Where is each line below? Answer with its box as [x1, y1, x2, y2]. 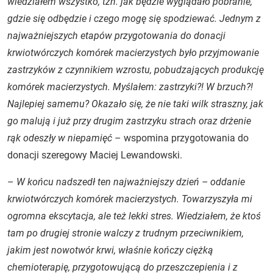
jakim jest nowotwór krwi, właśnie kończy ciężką [7, 244, 213, 256]
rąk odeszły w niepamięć [7, 132, 115, 144]
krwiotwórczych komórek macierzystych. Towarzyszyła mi [7, 193, 252, 205]
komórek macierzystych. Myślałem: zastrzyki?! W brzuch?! [7, 80, 253, 93]
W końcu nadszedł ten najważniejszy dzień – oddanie [16, 175, 245, 188]
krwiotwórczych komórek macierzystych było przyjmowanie [7, 46, 259, 58]
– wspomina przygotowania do [115, 132, 249, 144]
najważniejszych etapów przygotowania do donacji [7, 29, 225, 41]
